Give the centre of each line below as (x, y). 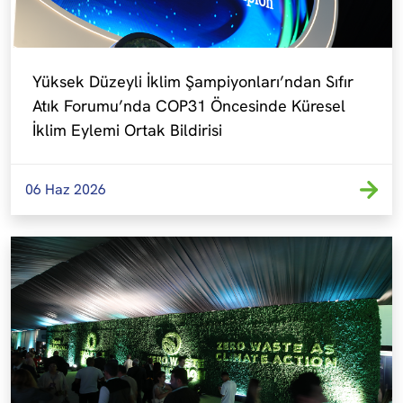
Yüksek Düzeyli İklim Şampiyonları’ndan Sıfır (193, 81)
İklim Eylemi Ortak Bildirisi (127, 130)
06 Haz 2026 (66, 189)
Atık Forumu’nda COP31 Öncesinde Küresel (189, 106)
